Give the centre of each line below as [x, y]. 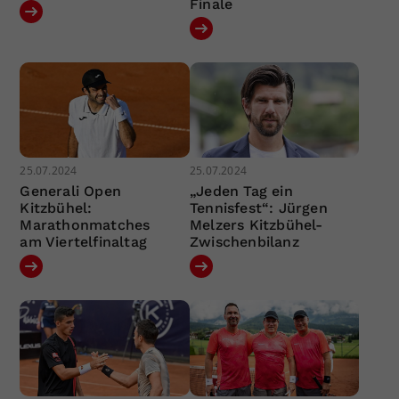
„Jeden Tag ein [241, 191]
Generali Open [71, 191]
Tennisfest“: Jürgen [258, 208]
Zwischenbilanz [244, 242]
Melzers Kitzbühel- [256, 225]
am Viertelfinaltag [84, 242]
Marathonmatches [85, 225]
